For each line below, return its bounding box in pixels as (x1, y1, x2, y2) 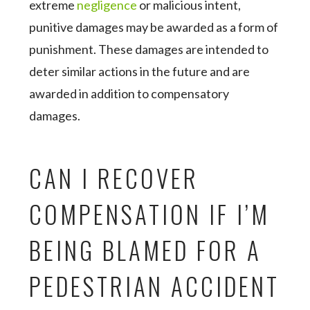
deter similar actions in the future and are (29, 64, 250, 79)
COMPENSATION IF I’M (29, 196, 271, 232)
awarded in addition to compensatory (29, 86, 230, 101)
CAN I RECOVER (29, 160, 199, 196)
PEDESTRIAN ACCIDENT (29, 268, 280, 304)
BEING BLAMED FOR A (29, 232, 262, 268)
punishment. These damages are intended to (29, 42, 269, 57)
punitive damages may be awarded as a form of (29, 19, 279, 35)
